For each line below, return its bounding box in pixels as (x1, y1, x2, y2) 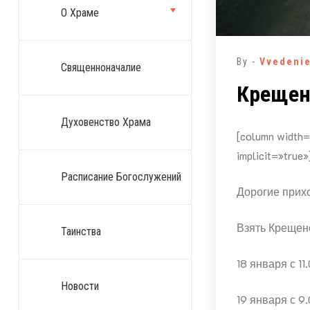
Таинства (60, 225, 101, 238)
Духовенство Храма (60, 116, 151, 129)
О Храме (60, 6, 99, 19)
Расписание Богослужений (60, 170, 181, 183)
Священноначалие (60, 61, 141, 74)
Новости (60, 280, 99, 293)
